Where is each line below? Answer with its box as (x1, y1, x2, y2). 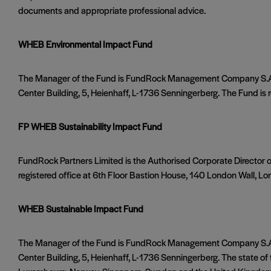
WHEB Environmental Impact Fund (18, 38, 152, 50)
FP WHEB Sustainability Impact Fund (18, 120, 162, 132)
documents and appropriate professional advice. (18, 4, 206, 16)
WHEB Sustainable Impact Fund (18, 202, 143, 215)
